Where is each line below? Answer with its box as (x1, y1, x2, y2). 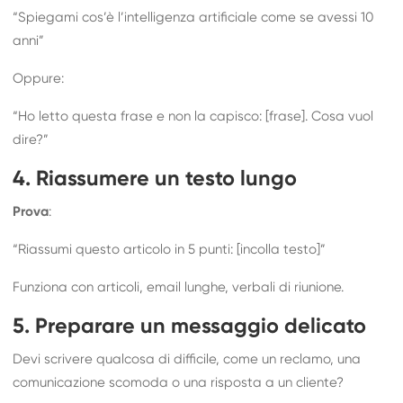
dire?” (13, 132, 49, 147)
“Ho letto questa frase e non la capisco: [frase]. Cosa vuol (13, 109, 374, 123)
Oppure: (13, 71, 65, 85)
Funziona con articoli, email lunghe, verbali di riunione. (13, 280, 345, 294)
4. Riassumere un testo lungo (13, 168, 298, 190)
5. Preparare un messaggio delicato (13, 316, 367, 337)
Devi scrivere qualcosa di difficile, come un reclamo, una (13, 352, 362, 366)
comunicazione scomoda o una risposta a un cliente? (13, 375, 345, 390)
